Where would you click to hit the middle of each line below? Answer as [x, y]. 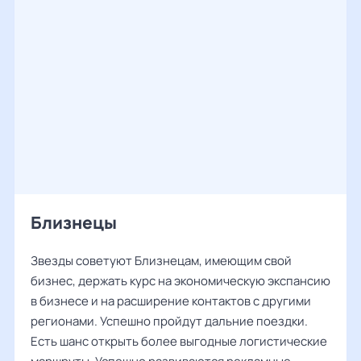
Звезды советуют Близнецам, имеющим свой [161, 261]
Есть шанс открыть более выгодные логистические [179, 341]
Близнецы [74, 222]
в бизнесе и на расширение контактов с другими [171, 301]
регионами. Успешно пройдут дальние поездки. [169, 321]
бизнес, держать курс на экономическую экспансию [180, 281]
